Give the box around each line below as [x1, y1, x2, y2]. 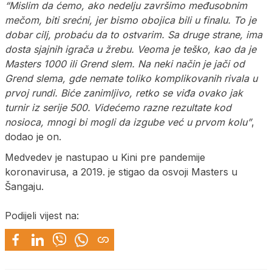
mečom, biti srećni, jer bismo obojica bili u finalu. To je [5, 13, 256, 26]
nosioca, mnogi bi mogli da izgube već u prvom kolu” [5, 115, 251, 128]
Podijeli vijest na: [5, 209, 79, 222]
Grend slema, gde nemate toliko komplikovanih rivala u [5, 72, 257, 84]
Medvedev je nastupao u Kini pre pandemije [5, 151, 205, 163]
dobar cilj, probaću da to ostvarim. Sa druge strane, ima [5, 28, 262, 41]
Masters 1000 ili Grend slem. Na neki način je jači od [5, 57, 245, 70]
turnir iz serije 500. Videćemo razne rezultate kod [5, 101, 231, 114]
